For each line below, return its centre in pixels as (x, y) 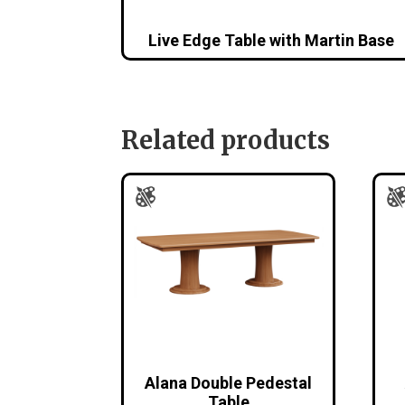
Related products (226, 140)
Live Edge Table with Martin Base (271, 41)
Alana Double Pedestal (229, 383)
